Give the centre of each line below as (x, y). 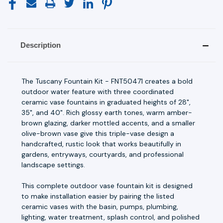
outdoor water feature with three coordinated (98, 91)
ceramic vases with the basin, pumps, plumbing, (100, 206)
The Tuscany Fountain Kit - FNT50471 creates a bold (107, 81)
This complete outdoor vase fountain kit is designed (107, 185)
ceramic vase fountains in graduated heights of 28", (106, 102)
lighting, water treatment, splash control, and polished (111, 217)
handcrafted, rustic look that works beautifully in (101, 144)
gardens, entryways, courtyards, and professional (103, 154)
